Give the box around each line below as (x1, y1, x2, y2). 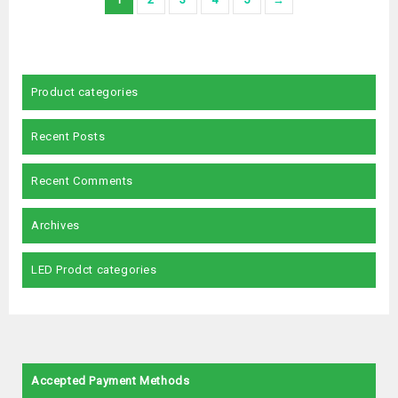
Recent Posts (31, 130, 106, 143)
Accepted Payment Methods (31, 374, 190, 387)
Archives (31, 219, 80, 232)
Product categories (31, 85, 139, 99)
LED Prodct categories (31, 263, 157, 276)
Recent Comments (31, 174, 133, 187)
